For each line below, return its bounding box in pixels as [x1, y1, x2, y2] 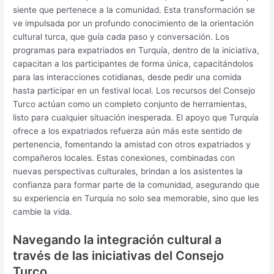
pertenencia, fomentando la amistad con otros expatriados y [13, 139, 251, 150]
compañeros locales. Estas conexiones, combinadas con [13, 153, 235, 163]
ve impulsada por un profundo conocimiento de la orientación [13, 18, 254, 29]
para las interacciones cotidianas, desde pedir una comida [13, 72, 242, 83]
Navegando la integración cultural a [13, 232, 222, 247]
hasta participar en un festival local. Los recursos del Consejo [13, 86, 256, 96]
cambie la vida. [13, 207, 73, 217]
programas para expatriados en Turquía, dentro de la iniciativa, [13, 45, 260, 56]
